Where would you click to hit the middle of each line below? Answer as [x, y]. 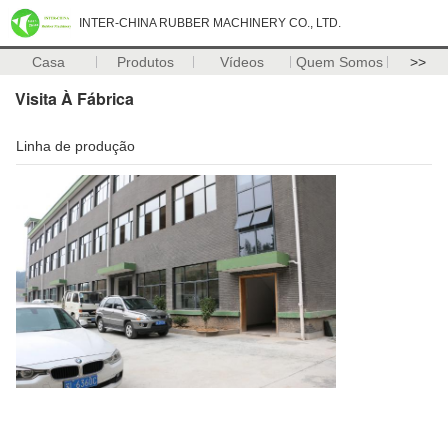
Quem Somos [339, 62]
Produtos [145, 62]
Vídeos [242, 62]
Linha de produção [75, 146]
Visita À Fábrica [74, 98]
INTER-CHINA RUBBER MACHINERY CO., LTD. [210, 23]
